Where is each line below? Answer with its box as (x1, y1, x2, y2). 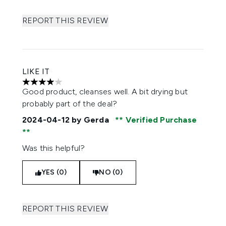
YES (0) (41, 168, 67, 177)
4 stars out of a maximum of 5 (22, 82, 132, 92)
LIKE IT (22, 67, 50, 76)
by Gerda (70, 115, 111, 125)
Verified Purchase (123, 115, 197, 125)
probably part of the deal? (22, 99, 118, 108)
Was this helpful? (22, 143, 85, 153)
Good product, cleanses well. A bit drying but (22, 87, 188, 96)
